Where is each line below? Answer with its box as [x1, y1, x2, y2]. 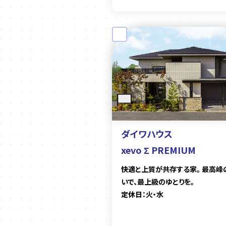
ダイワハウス [121, 127, 173, 141]
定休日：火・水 [121, 189, 163, 200]
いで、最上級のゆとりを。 [121, 177, 194, 187]
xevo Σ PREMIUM [121, 143, 196, 157]
